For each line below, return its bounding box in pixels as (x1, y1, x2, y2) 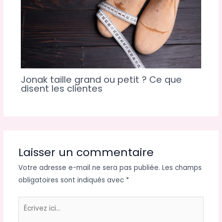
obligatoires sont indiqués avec (18, 175, 126, 185)
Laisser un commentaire (18, 145, 154, 161)
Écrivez (17, 197, 41, 207)
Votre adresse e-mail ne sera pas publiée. (18, 163, 160, 173)
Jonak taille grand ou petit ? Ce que (20, 73, 182, 86)
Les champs (162, 163, 202, 173)
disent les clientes (20, 82, 103, 95)
